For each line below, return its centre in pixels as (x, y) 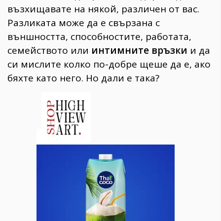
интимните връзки (139, 50)
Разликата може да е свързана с (84, 22)
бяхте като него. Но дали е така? (83, 78)
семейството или (49, 50)
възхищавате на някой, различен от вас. (103, 9)
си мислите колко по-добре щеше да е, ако (109, 64)
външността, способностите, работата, (99, 36)
